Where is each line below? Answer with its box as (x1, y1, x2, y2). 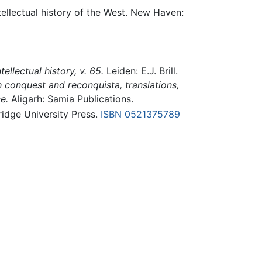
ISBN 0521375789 (100, 108, 180, 120)
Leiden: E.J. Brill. (103, 65, 178, 77)
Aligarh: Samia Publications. (8, 93, 133, 105)
